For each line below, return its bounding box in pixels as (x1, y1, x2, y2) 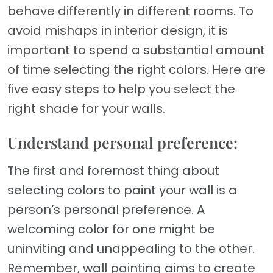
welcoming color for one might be (7, 221, 215, 238)
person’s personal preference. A (7, 201, 205, 219)
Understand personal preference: (7, 132, 238, 153)
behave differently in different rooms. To (7, 2, 253, 20)
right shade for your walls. (7, 100, 165, 118)
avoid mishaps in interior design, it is (7, 22, 228, 40)
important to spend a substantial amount (7, 41, 265, 59)
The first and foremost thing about (7, 162, 219, 180)
